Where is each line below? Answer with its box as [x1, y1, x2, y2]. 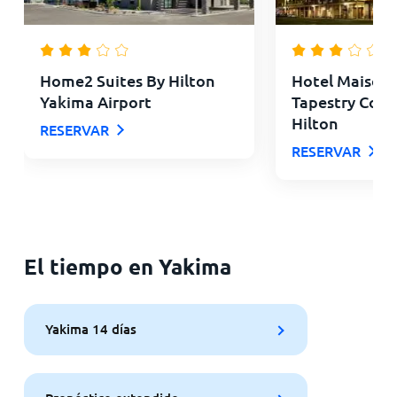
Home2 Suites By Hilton [39, 69, 215, 90]
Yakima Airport [39, 90, 152, 112]
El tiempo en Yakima [23, 252, 231, 280]
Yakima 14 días [44, 320, 136, 339]
